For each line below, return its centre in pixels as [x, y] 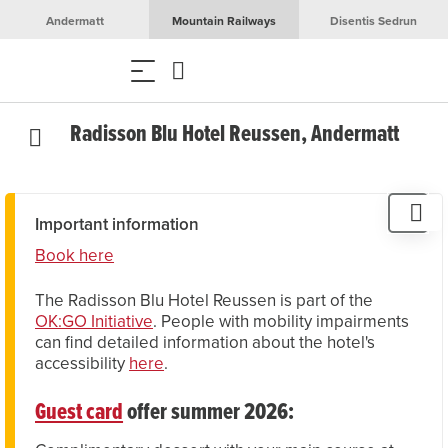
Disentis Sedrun [373, 19]
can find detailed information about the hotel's [205, 342]
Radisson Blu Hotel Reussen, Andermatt [235, 132]
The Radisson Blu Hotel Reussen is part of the [204, 300]
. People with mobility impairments [281, 321]
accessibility [82, 363]
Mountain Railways [223, 19]
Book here [75, 255]
